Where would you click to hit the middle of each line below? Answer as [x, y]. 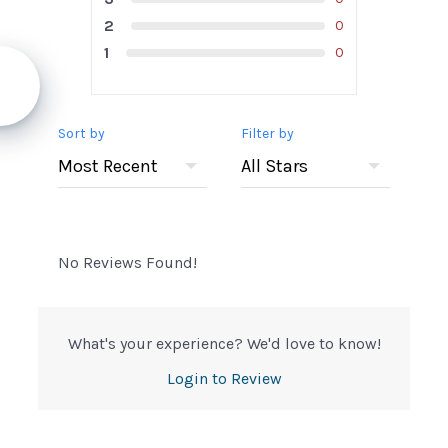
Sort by [81, 133]
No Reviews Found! [127, 262]
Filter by [267, 133]
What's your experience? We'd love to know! [224, 343]
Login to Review [224, 378]
